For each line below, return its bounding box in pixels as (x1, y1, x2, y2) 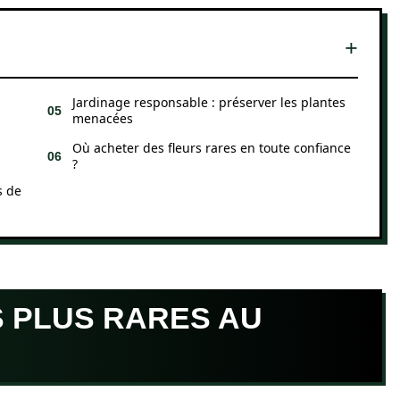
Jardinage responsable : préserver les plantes (72, 94, 346, 111)
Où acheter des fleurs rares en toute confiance (72, 139, 351, 156)
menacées (72, 110, 133, 127)
